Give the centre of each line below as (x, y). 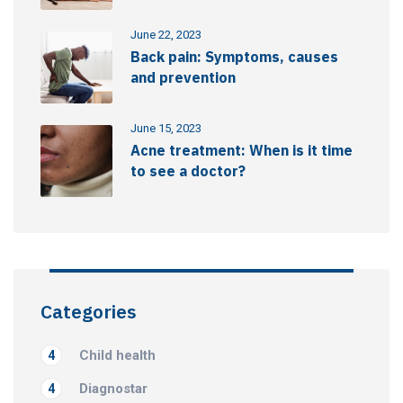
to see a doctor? (188, 171)
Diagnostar (113, 389)
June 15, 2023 (166, 129)
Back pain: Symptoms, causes (234, 57)
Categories (89, 312)
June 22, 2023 (166, 35)
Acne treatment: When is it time (242, 151)
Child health (117, 356)
